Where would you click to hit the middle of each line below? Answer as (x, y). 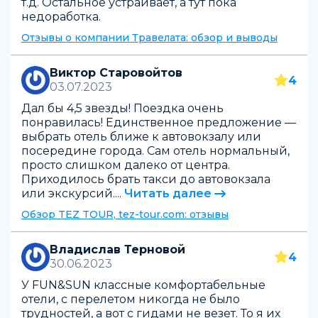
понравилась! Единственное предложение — (159, 122)
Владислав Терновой (117, 250)
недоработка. (61, 17)
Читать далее (168, 193)
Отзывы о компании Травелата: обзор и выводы (149, 38)
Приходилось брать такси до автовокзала (146, 179)
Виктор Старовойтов (116, 73)
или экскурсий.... (71, 193)
